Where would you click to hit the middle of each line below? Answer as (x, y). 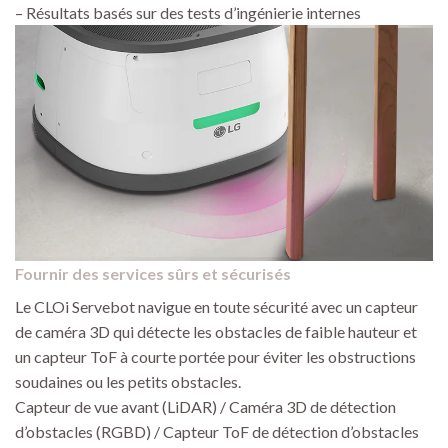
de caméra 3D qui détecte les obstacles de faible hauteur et (216, 331)
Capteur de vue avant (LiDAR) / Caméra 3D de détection (205, 406)
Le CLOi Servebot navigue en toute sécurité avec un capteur (216, 306)
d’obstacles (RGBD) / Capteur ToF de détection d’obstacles (217, 431)
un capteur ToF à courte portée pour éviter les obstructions (215, 356)
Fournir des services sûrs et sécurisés (153, 273)
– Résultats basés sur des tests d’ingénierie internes (188, 13)
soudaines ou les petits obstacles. (128, 381)
